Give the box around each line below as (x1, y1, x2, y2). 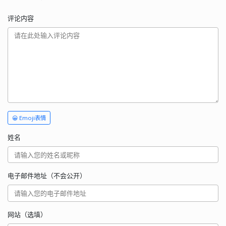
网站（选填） (8, 209, 47, 219)
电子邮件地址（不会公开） (8, 171, 86, 181)
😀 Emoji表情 (12, 114, 46, 122)
